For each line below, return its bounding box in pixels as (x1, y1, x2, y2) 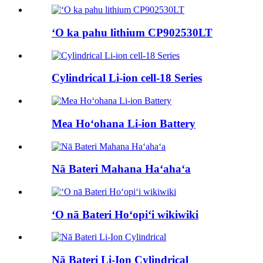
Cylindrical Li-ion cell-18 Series (52, 72, 202, 85)
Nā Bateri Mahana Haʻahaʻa (52, 163, 191, 176)
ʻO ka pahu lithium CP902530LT (52, 26, 213, 39)
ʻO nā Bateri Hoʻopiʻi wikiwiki (52, 208, 198, 221)
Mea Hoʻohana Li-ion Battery (52, 117, 195, 130)
